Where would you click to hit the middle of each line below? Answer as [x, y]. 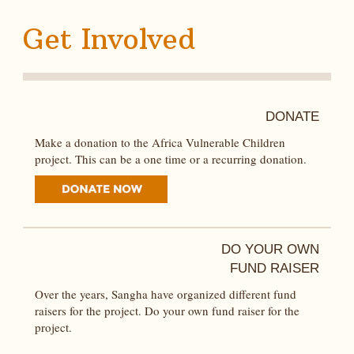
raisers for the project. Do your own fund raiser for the [167, 311]
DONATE [292, 117]
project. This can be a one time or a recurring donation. [171, 159]
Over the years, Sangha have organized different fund [166, 294]
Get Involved [109, 39]
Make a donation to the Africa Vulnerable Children [160, 143]
